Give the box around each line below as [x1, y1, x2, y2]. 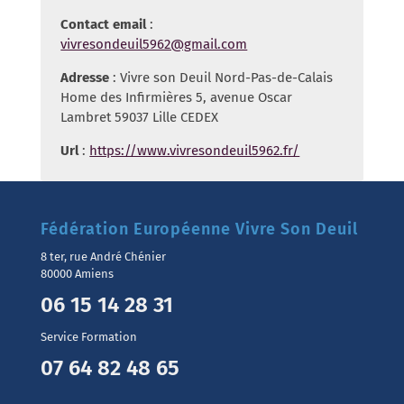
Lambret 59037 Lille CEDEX [60, 109, 219, 126]
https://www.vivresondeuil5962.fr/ [89, 142, 300, 160]
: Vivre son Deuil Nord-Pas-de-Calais [109, 69, 334, 87]
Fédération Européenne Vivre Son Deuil [40, 218, 358, 239]
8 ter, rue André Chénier [40, 249, 166, 263]
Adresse [60, 69, 110, 87]
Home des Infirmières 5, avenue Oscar [60, 89, 293, 106]
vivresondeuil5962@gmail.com [60, 36, 248, 53]
